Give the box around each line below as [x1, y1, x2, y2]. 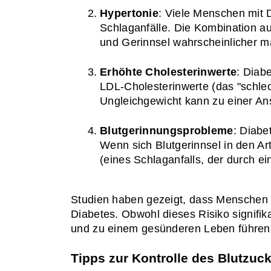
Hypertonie [100, 7, 158, 19]
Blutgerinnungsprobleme [100, 124, 233, 137]
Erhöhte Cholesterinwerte [100, 65, 237, 78]
